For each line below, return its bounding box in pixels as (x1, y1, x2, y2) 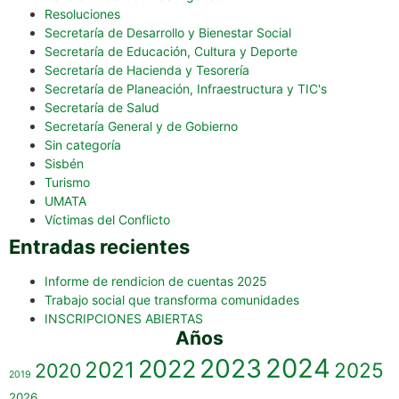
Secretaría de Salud (45, 100, 159, 116)
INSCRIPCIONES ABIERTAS (45, 311, 203, 327)
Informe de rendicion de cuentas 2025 (45, 273, 267, 289)
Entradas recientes (9, 235, 190, 259)
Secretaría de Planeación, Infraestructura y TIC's (45, 81, 327, 97)
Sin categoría (45, 137, 121, 153)
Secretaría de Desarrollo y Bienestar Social (45, 25, 291, 41)
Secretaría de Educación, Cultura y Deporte (45, 44, 297, 60)
